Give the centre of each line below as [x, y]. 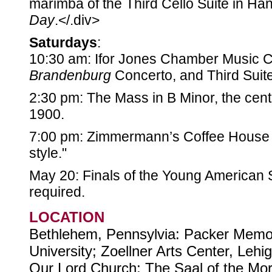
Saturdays [63, 42]
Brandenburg [70, 75]
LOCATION [67, 217]
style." [48, 153]
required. [57, 192]
